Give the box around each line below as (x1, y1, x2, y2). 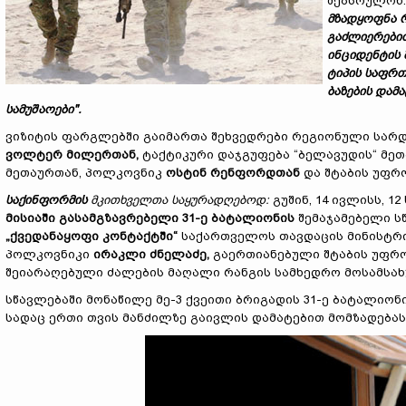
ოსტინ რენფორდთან (166, 166, 300, 179)
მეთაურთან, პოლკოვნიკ (5, 166, 166, 179)
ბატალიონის (211, 211, 295, 225)
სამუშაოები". (5, 102, 82, 116)
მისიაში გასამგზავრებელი (5, 211, 182, 225)
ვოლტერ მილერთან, (5, 148, 139, 161)
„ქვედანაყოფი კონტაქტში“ (5, 229, 178, 243)
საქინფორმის (5, 193, 91, 207)
